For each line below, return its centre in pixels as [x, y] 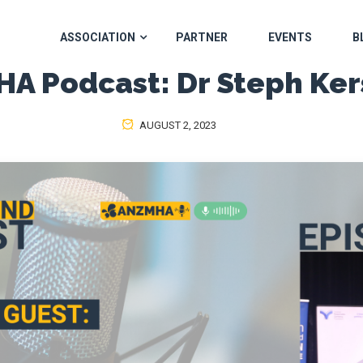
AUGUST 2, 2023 [177, 125]
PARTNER [202, 37]
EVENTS [290, 37]
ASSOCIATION [98, 37]
